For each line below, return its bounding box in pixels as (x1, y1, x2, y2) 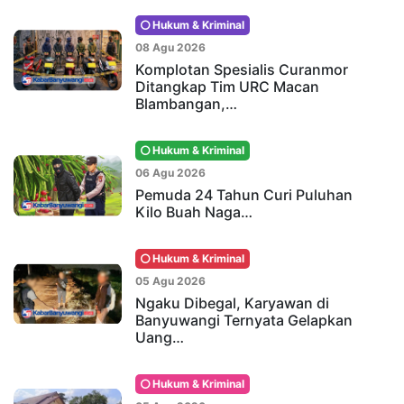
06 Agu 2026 (135, 165, 206, 179)
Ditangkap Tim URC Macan (135, 77, 319, 96)
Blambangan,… (135, 94, 237, 113)
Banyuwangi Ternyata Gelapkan (135, 310, 353, 329)
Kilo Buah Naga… (135, 202, 252, 221)
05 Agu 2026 (135, 273, 206, 288)
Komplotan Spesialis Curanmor (135, 60, 348, 78)
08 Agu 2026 (135, 40, 206, 54)
